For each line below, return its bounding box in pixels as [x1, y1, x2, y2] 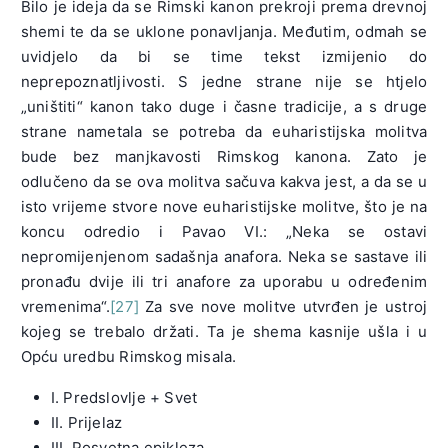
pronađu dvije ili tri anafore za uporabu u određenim [20, 272, 428, 292]
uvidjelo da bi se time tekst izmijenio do [20, 47, 428, 67]
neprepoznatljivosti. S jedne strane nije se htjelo [20, 72, 428, 92]
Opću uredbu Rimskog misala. [20, 347, 237, 367]
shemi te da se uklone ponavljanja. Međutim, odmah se [20, 22, 428, 42]
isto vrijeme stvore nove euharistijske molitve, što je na [20, 197, 428, 217]
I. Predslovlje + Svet [50, 388, 198, 408]
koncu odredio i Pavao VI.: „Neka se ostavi [20, 222, 428, 242]
